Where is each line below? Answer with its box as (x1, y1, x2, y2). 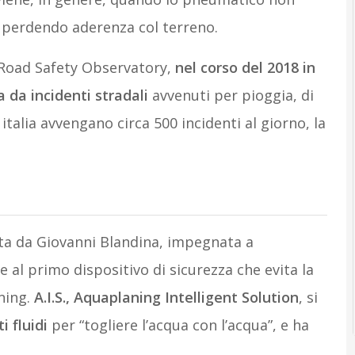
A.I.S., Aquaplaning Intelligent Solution (33, 288, 299, 307)
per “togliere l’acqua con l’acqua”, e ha (47, 315, 309, 334)
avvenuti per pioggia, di (147, 86, 314, 105)
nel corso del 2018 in (174, 58, 315, 77)
